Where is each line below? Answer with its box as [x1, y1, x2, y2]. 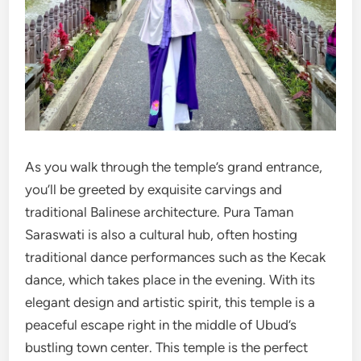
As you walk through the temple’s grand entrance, [25, 159, 323, 176]
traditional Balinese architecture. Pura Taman [25, 204, 294, 221]
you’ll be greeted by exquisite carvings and [25, 181, 283, 198]
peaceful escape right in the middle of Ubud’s [25, 317, 297, 334]
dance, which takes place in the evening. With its [25, 272, 316, 288]
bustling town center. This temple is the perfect [25, 339, 309, 356]
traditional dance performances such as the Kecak [25, 249, 326, 266]
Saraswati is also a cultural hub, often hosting [25, 226, 298, 243]
